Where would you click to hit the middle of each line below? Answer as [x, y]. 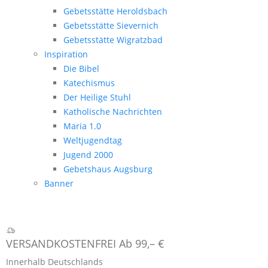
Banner [59, 184]
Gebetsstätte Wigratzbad [113, 40]
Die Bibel [81, 69]
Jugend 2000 [88, 155]
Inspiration [66, 54]
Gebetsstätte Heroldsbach [115, 11]
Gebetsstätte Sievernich [111, 26]
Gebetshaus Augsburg [108, 169]
